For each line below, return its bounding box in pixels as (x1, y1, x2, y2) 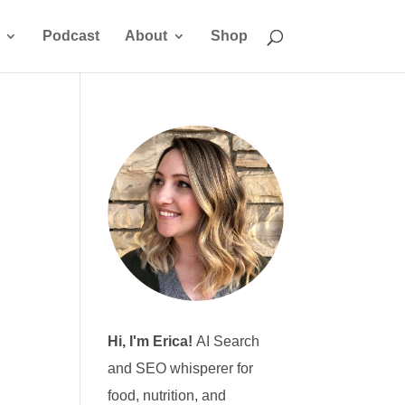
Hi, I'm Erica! (108, 334, 197, 350)
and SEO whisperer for (108, 361, 254, 377)
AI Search (196, 334, 260, 350)
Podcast (42, 28, 99, 43)
